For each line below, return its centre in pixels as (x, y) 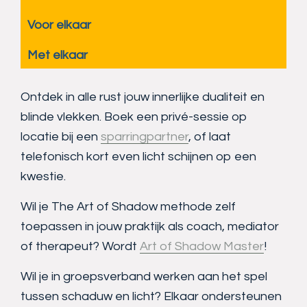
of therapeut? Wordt (80, 247)
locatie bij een (61, 137)
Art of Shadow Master (202, 247)
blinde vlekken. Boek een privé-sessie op (134, 117)
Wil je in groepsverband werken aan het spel (144, 277)
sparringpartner (145, 137)
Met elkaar (58, 56)
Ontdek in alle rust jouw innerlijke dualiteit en (143, 97)
